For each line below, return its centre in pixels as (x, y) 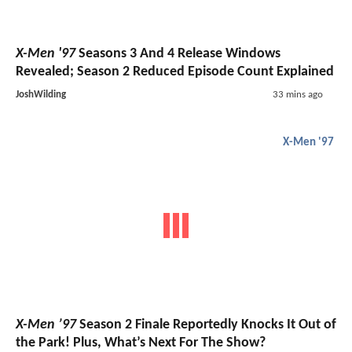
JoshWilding (41, 94)
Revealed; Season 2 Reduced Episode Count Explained (175, 71)
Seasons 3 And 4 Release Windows (178, 53)
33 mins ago (297, 94)
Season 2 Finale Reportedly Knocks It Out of (206, 325)
